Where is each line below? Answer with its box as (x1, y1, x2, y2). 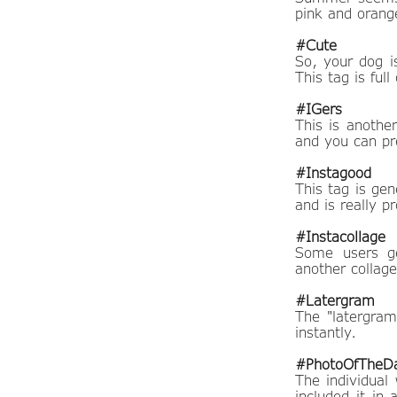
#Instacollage (295, 229, 385, 245)
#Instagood (295, 165, 371, 181)
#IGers (295, 101, 342, 117)
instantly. (295, 324, 356, 340)
